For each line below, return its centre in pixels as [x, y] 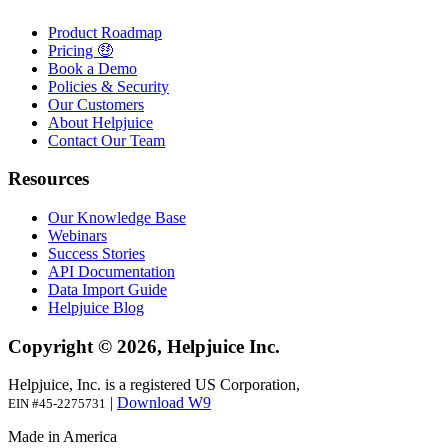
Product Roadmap [105, 32]
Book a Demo [92, 68]
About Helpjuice [100, 122]
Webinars [77, 236]
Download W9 [164, 403]
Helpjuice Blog [96, 308]
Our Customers [96, 104]
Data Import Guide [107, 290]
